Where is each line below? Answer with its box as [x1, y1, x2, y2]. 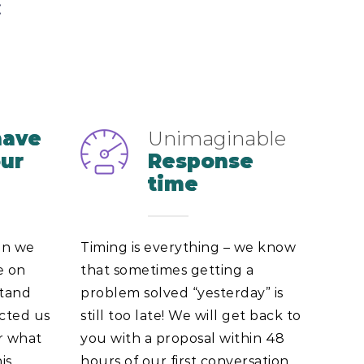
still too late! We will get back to [80, 307, 301, 323]
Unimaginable [147, 126, 286, 150]
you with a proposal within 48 [80, 330, 284, 346]
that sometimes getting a [80, 262, 253, 278]
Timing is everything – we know [80, 239, 296, 255]
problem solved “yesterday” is [80, 284, 283, 301]
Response [147, 149, 253, 173]
